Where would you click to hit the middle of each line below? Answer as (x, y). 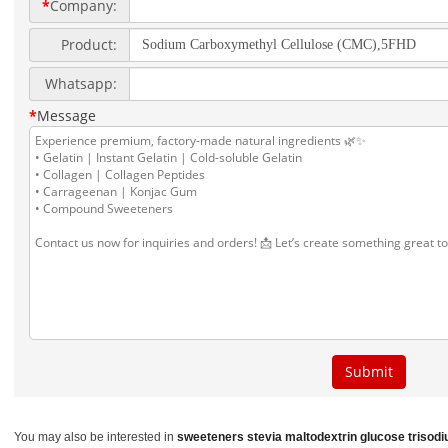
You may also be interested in (95, 437)
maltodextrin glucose (345, 437)
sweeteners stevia (229, 437)
